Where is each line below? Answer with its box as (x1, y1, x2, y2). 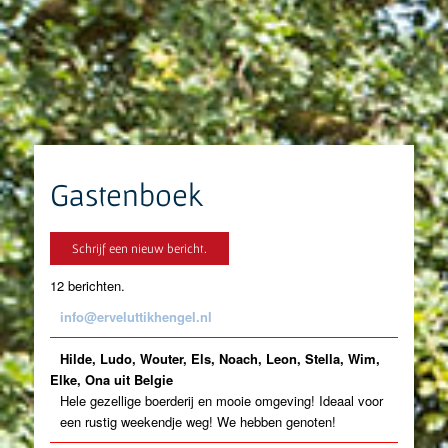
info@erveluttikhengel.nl (60, 307, 212, 326)
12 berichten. (50, 276, 125, 295)
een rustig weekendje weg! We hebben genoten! (60, 412, 336, 431)
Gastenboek (50, 177, 204, 212)
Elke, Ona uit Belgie (50, 370, 173, 389)
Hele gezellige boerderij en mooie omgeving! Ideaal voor (60, 391, 383, 410)
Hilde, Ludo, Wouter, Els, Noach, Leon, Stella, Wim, (60, 349, 380, 368)
